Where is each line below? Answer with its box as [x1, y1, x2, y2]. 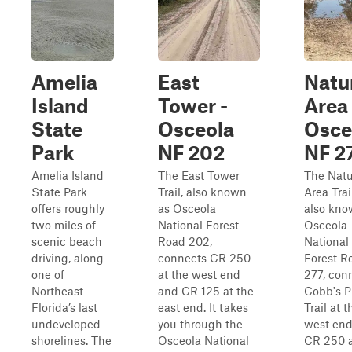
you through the [158, 317, 243, 331]
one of [31, 267, 64, 281]
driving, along [31, 251, 104, 265]
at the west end [158, 267, 240, 281]
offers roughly [31, 201, 104, 215]
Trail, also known [158, 185, 247, 199]
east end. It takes [158, 300, 248, 314]
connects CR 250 [158, 251, 251, 265]
